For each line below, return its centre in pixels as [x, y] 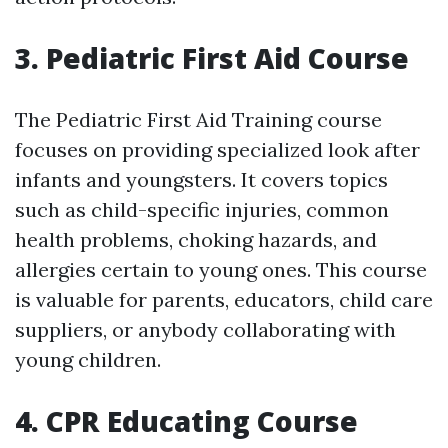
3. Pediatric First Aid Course [212, 58]
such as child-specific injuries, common [202, 209]
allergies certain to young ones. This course [221, 269]
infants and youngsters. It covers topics [201, 179]
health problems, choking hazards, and [196, 239]
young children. [88, 359]
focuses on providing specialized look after [217, 149]
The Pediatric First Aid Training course [198, 119]
